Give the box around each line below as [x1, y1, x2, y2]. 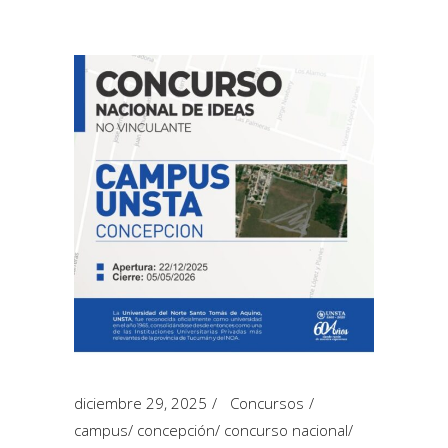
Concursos [230, 393, 304, 413]
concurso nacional [224, 420, 348, 440]
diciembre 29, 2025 [74, 393, 207, 413]
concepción [137, 420, 215, 440]
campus [74, 420, 128, 440]
